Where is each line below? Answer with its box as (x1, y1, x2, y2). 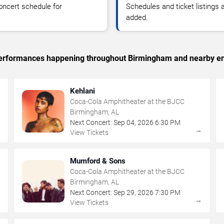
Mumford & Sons (70, 156, 126, 165)
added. (126, 12, 148, 22)
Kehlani (70, 86, 95, 95)
